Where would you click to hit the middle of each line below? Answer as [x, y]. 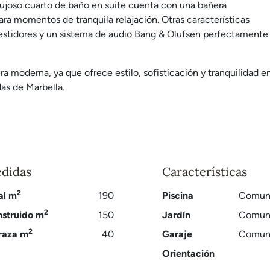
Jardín [177, 215]
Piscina [178, 196]
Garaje [177, 234]
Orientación [189, 253]
